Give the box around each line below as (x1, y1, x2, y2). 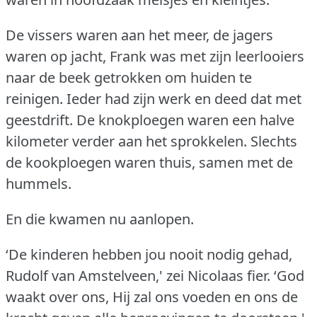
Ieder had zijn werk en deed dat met (67, 88, 301, 108)
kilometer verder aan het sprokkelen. (6, 131, 247, 151)
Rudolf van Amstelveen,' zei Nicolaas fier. (6, 265, 270, 285)
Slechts (250, 131, 297, 151)
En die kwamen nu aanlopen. (6, 209, 194, 229)
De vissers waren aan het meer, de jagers (6, 25, 273, 45)
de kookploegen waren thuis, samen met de (6, 152, 293, 172)
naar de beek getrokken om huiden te (6, 67, 252, 87)
